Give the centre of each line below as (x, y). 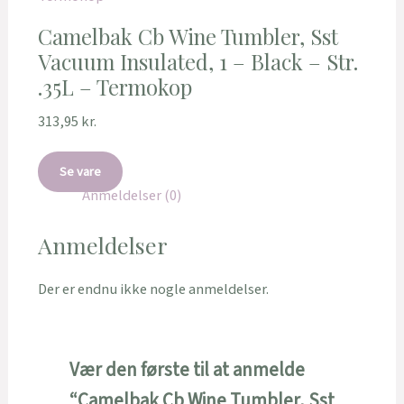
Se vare (80, 172)
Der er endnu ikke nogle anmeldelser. (153, 289)
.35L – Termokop (115, 86)
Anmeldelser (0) (131, 196)
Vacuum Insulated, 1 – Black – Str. (197, 61)
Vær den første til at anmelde (187, 371)
